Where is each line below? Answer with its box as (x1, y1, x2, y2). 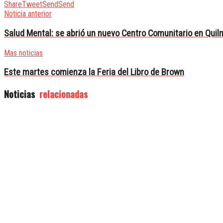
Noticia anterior (4, 9, 52, 19)
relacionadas (37, 87, 88, 101)
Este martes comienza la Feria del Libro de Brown (4, 67, 184, 78)
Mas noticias (4, 48, 43, 58)
